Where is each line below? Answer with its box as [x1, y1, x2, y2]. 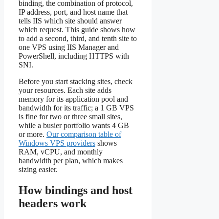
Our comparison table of [46, 130, 121, 139]
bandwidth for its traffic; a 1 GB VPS [19, 104, 134, 112]
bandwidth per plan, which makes [19, 156, 123, 165]
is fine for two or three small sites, [19, 112, 122, 121]
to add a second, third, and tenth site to [19, 34, 137, 43]
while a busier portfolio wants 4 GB [19, 121, 129, 130]
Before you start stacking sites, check [19, 77, 132, 86]
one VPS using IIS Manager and [19, 43, 119, 52]
